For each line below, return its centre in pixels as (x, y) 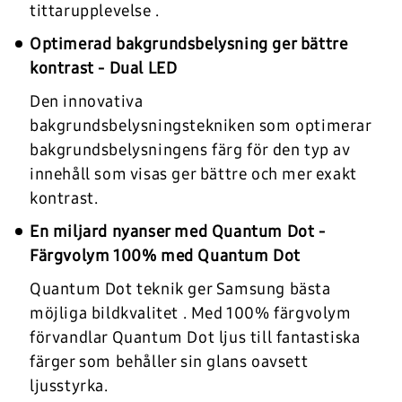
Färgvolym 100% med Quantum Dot (166, 255)
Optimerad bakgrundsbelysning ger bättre (189, 44)
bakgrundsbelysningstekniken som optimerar (201, 125)
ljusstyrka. (69, 385)
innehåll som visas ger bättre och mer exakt (193, 174)
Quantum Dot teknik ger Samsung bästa (180, 288)
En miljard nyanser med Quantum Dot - (178, 231)
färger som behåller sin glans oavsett (169, 361)
